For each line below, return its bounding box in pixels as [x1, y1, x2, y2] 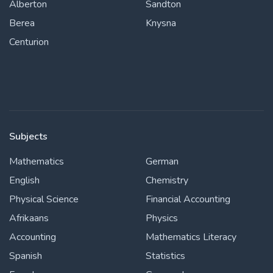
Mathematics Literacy [146, 230, 236, 244]
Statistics [146, 249, 185, 263]
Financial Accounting [146, 193, 230, 206]
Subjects [9, 130, 48, 143]
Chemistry [146, 174, 188, 187]
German [146, 155, 179, 168]
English [9, 174, 40, 187]
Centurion [9, 35, 49, 49]
